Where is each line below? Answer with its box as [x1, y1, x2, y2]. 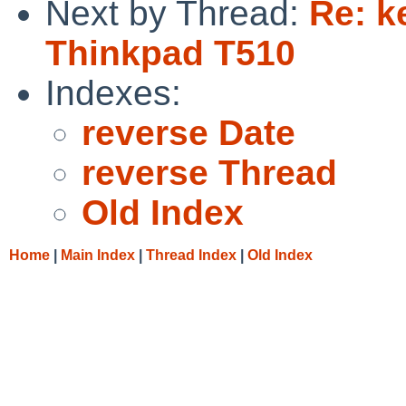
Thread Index [146, 246, 237, 263]
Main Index [61, 246, 135, 263]
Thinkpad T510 [45, 33, 295, 72]
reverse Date [82, 112, 295, 152]
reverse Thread [82, 152, 337, 192]
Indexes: [45, 72, 181, 112]
